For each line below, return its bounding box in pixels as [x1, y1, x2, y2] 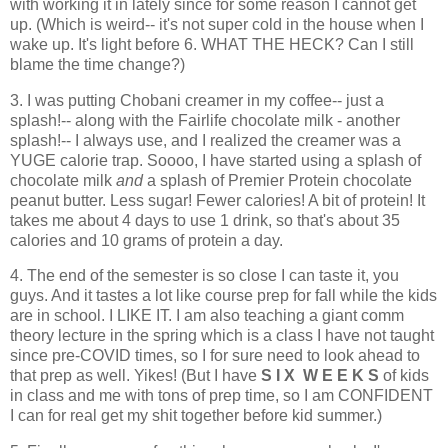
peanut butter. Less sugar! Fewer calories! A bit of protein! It [10, 191, 425, 209]
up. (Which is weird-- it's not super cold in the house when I [10, 15, 424, 33]
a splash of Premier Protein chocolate [143, 171, 412, 189]
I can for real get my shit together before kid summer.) [10, 407, 382, 425]
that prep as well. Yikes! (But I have [10, 367, 261, 385]
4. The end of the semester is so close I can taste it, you [10, 267, 399, 285]
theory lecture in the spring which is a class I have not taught [10, 327, 434, 345]
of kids [379, 367, 429, 385]
